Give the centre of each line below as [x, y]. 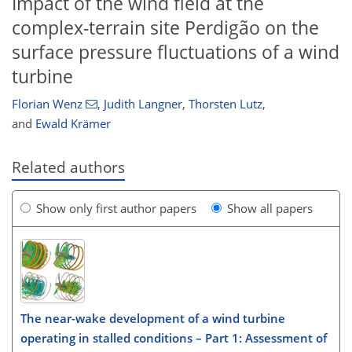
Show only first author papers [116, 208]
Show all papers [270, 208]
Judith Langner [143, 104]
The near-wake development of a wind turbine [153, 318]
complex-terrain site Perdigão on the [165, 27]
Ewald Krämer [73, 124]
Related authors [68, 167]
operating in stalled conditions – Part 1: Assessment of [174, 338]
